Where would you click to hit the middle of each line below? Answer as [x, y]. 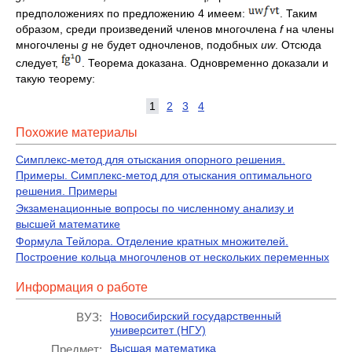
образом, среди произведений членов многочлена [148, 29]
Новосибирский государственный [196, 315]
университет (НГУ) [158, 330]
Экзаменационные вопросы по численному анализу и [155, 208]
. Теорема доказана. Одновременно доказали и [205, 62]
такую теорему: [55, 78]
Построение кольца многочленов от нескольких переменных [172, 257]
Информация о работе [82, 287]
